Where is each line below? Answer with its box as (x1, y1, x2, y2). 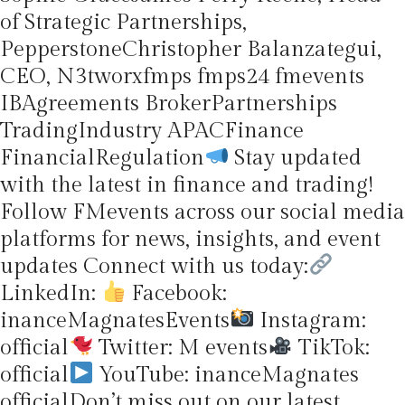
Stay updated (229, 145, 363, 171)
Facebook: (126, 280, 228, 306)
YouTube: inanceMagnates (93, 362, 360, 388)
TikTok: (292, 334, 370, 361)
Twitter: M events (93, 334, 268, 361)
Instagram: (254, 307, 367, 334)
